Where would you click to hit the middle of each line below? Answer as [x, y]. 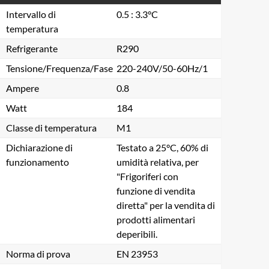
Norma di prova [38, 254]
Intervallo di [31, 14]
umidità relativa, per [158, 162]
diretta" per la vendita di [166, 205]
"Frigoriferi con [147, 176]
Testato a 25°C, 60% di [162, 147]
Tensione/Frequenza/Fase [59, 68]
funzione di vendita [156, 191]
